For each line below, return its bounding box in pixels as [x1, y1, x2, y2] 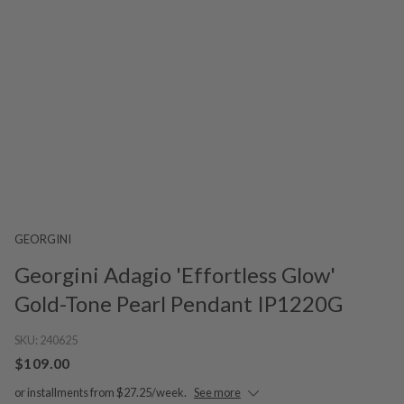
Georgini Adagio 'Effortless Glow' [14, 261, 335, 288]
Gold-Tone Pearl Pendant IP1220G [14, 289, 343, 317]
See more [194, 384, 241, 399]
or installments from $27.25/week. [14, 384, 187, 399]
